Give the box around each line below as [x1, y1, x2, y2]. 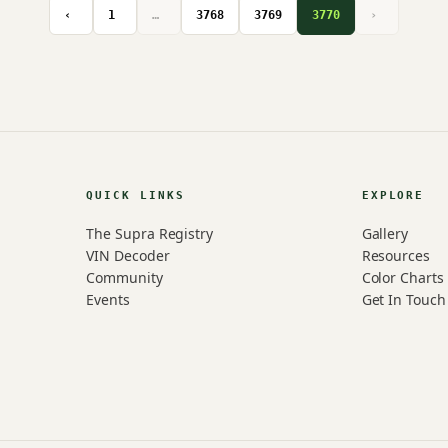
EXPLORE [361, 189, 425, 202]
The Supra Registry [86, 224, 214, 243]
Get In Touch [361, 290, 446, 309]
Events [86, 290, 130, 309]
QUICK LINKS [86, 189, 186, 202]
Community [86, 268, 163, 287]
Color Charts [361, 268, 444, 287]
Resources [361, 246, 430, 265]
